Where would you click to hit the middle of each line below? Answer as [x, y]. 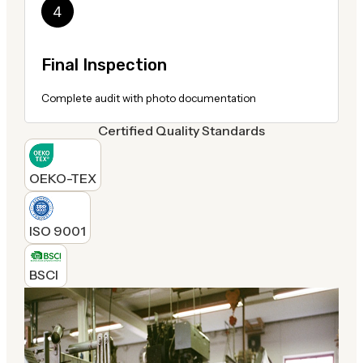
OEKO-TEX [62, 178]
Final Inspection [104, 64]
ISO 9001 [57, 231]
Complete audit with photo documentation [148, 98]
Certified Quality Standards [181, 130]
